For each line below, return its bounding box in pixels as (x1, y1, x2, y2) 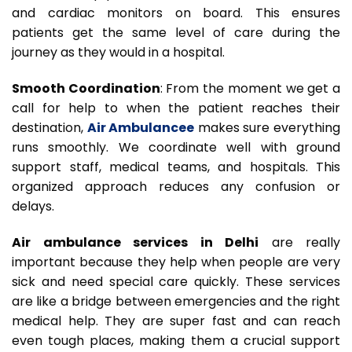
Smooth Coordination (12, 79, 160, 97)
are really (258, 233, 340, 251)
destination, (12, 118, 83, 137)
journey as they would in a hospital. (12, 43, 225, 62)
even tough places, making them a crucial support (12, 331, 340, 350)
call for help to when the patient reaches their (12, 98, 340, 117)
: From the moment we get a (159, 79, 341, 97)
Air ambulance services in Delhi (12, 233, 258, 251)
